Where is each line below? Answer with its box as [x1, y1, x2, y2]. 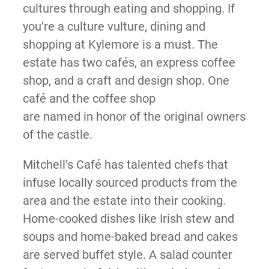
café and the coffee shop [22, 91, 156, 106]
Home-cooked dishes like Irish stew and [22, 211, 234, 226]
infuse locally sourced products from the [22, 175, 237, 190]
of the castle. [22, 127, 92, 142]
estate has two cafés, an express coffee [22, 55, 235, 70]
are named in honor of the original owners [22, 109, 246, 124]
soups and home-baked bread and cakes [22, 229, 238, 244]
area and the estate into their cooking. [22, 193, 226, 208]
